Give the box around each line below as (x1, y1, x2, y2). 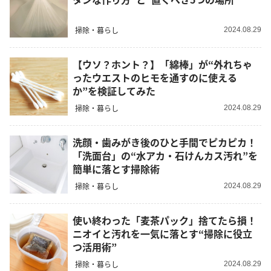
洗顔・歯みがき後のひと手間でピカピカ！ (73, 134, 256, 149)
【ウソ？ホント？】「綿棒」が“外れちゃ (73, 56, 252, 71)
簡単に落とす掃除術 (73, 161, 160, 176)
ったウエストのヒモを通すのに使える (73, 70, 237, 85)
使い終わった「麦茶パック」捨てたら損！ (73, 212, 256, 227)
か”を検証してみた (73, 83, 155, 98)
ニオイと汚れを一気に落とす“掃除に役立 (73, 226, 252, 241)
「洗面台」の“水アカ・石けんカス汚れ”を (73, 148, 258, 163)
